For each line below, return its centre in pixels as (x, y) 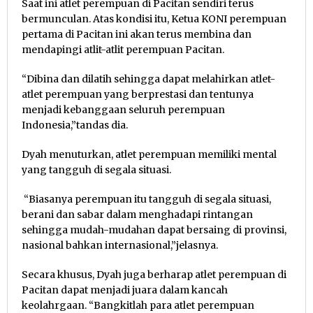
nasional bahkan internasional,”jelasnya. (120, 246)
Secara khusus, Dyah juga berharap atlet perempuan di (154, 275)
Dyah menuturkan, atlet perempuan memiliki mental (149, 155)
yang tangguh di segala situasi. (96, 170)
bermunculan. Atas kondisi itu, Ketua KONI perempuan (154, 19)
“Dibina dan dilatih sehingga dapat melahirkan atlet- (148, 79)
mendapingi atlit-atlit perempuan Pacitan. (123, 50)
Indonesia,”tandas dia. (75, 125)
